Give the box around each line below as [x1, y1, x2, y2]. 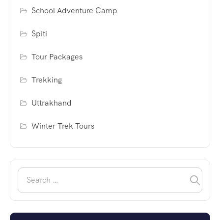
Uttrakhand [31, 98, 72, 109]
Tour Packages [31, 52, 83, 62]
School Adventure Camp [31, 5, 118, 16]
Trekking [31, 75, 62, 85]
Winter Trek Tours [31, 121, 95, 132]
